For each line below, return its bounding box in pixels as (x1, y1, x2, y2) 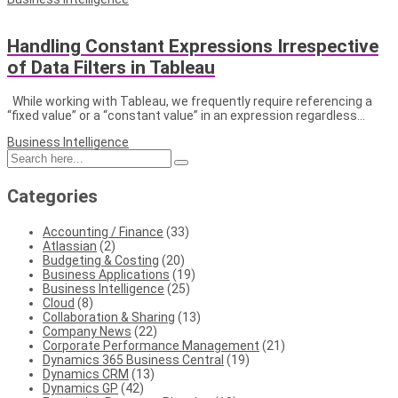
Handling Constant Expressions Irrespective (7, 36, 378, 58)
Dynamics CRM (43, 366, 129, 381)
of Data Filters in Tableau (7, 57, 215, 79)
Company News (43, 323, 131, 338)
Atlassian (43, 238, 97, 253)
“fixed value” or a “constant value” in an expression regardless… (7, 107, 365, 123)
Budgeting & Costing (43, 252, 159, 267)
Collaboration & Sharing (43, 309, 175, 324)
